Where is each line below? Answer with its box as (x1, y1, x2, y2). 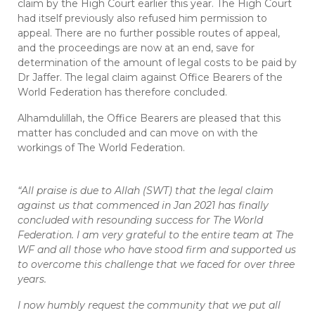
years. (18, 273, 46, 286)
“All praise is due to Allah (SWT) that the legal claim (18, 184, 274, 198)
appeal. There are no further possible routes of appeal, (18, 27, 280, 40)
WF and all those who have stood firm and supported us (18, 243, 296, 257)
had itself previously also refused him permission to (18, 12, 267, 25)
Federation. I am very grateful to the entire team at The (18, 229, 293, 242)
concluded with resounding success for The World (18, 214, 263, 227)
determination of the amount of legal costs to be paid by (18, 56, 297, 70)
